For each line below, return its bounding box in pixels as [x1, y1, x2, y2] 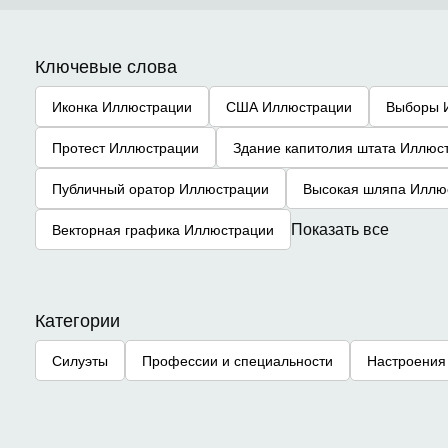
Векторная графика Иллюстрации [52, 220, 274, 238]
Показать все [291, 219, 389, 239]
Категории [35, 308, 120, 331]
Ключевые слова [35, 54, 177, 77]
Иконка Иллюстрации [52, 97, 192, 115]
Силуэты [52, 351, 108, 369]
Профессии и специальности [142, 351, 333, 369]
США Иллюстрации [226, 97, 352, 115]
